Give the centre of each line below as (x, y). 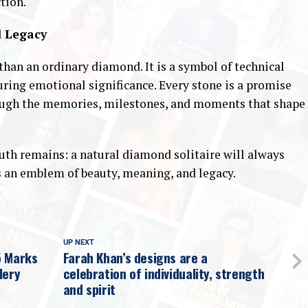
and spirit (89, 289)
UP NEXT (78, 243)
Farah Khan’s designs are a (135, 258)
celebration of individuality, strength (164, 274)
